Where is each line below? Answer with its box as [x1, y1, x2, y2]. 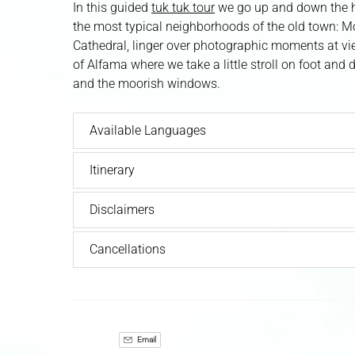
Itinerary [90, 162, 135, 178]
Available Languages [90, 123, 206, 139]
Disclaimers [90, 202, 155, 218]
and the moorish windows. [73, 76, 220, 92]
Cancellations [90, 242, 166, 258]
